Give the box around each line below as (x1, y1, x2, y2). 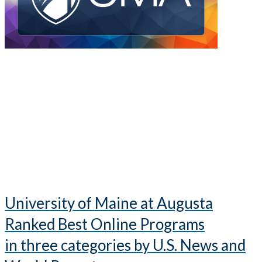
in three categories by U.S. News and (5, 236, 246, 255)
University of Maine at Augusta (5, 194, 213, 213)
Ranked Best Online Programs (5, 215, 205, 234)
